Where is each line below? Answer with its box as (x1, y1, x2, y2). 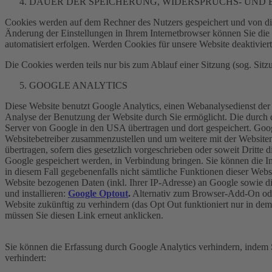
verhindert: (5, 253, 46, 263)
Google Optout (68, 188, 128, 199)
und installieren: (5, 188, 66, 199)
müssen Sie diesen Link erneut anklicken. (5, 210, 163, 220)
